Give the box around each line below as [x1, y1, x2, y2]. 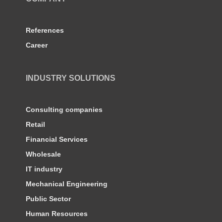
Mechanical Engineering [26, 180, 108, 188]
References [26, 26, 64, 35]
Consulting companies [26, 106, 103, 114]
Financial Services [26, 135, 88, 144]
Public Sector [26, 195, 71, 203]
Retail [26, 120, 45, 129]
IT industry [26, 165, 62, 173]
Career [26, 41, 48, 50]
